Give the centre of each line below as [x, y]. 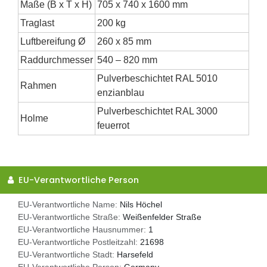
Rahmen [38, 85]
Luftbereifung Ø [53, 41]
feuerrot [113, 125]
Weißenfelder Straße [162, 217]
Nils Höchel [141, 205]
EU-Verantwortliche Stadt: [67, 255]
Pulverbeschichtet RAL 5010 [157, 78]
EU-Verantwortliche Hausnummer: [83, 230]
